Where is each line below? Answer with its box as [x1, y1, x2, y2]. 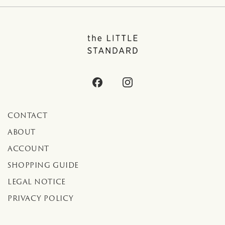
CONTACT [8, 110, 48, 121]
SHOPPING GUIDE [8, 160, 79, 171]
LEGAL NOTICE [8, 177, 66, 187]
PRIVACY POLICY [8, 193, 74, 204]
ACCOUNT [8, 144, 49, 154]
